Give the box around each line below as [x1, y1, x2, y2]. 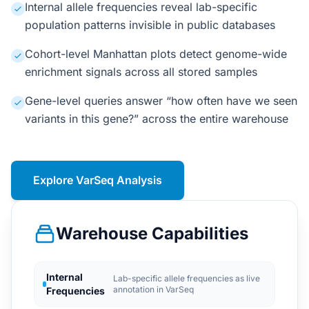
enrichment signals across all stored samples [25, 65, 257, 79]
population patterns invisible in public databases [25, 18, 275, 32]
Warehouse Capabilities [56, 223, 248, 243]
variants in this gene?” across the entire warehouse [25, 112, 288, 126]
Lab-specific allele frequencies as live [112, 273, 260, 283]
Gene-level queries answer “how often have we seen [25, 94, 297, 108]
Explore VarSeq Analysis [33, 173, 162, 187]
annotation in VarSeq [112, 284, 194, 295]
